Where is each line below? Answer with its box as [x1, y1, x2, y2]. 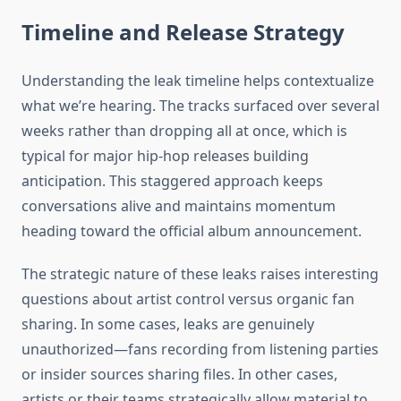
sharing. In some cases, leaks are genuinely [21, 314, 314, 335]
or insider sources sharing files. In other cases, [21, 364, 337, 385]
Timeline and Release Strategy [21, 17, 345, 47]
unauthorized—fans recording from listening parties [21, 339, 379, 360]
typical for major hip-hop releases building [21, 146, 309, 166]
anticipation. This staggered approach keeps [21, 171, 323, 192]
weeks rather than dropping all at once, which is [21, 121, 347, 141]
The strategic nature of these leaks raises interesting [21, 264, 379, 285]
